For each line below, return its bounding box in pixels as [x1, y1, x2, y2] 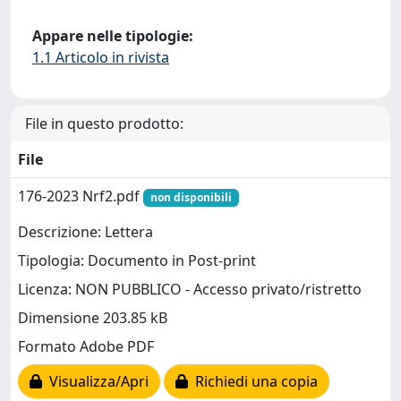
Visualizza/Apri [42, 371, 149, 392]
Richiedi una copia [188, 371, 318, 392]
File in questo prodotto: [25, 114, 183, 133]
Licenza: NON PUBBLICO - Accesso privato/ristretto [18, 279, 362, 300]
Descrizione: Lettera [18, 222, 153, 243]
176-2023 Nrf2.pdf [18, 186, 143, 206]
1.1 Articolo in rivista [32, 47, 169, 67]
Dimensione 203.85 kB [18, 308, 167, 328]
